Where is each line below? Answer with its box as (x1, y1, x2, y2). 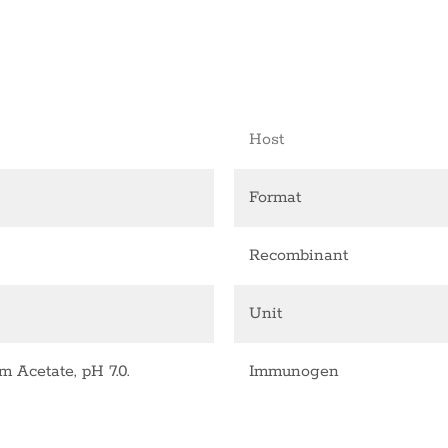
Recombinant (249, 245, 348, 267)
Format (249, 187, 301, 209)
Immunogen (249, 361, 339, 383)
